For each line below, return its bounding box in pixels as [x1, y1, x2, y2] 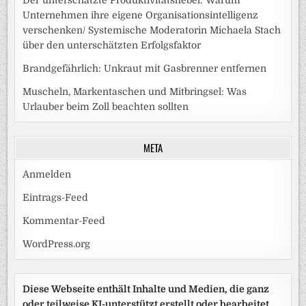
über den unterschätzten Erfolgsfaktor [23, 39, 201, 51]
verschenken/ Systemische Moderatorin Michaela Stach [23, 24, 281, 36]
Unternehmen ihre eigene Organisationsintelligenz [23, 9, 259, 20]
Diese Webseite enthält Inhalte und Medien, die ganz [23, 283, 270, 294]
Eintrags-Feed [23, 191, 89, 203]
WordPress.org [23, 238, 91, 249]
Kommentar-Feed [23, 214, 106, 226]
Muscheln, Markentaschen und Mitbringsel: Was [23, 85, 247, 97]
